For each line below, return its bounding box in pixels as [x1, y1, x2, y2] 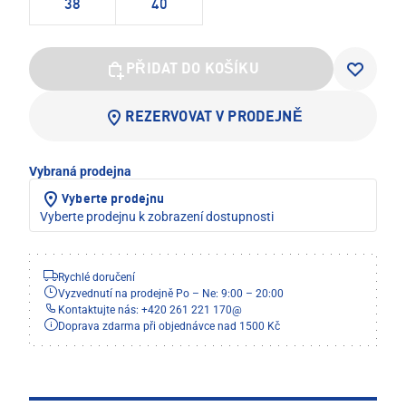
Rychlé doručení [58, 271, 135, 285]
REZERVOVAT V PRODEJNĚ [125, 111, 303, 126]
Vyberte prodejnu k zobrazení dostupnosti [40, 209, 274, 225]
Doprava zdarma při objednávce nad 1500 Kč [58, 320, 280, 333]
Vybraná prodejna [29, 164, 131, 179]
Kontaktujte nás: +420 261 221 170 [58, 304, 232, 317]
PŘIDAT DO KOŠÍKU [126, 63, 259, 78]
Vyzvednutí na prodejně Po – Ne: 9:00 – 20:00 [58, 287, 284, 301]
